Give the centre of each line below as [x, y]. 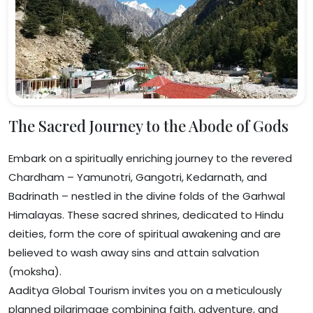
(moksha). [35, 271]
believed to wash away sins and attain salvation [134, 252]
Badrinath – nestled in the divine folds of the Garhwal [147, 196]
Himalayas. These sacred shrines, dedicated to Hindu [146, 214]
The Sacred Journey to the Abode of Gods [148, 125]
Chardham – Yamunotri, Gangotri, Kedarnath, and [138, 177]
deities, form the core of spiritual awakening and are [145, 233]
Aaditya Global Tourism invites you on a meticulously [145, 290]
